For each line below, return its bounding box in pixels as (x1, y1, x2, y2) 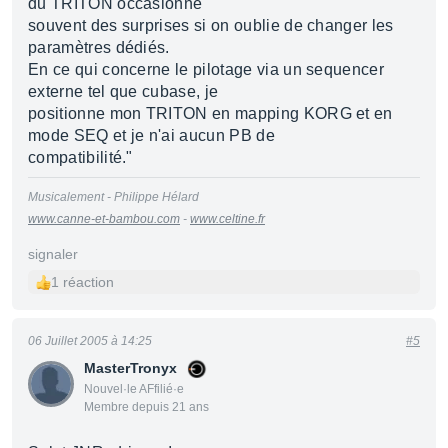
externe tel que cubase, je (28, 83, 219, 100)
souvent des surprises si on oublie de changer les (28, 17, 394, 34)
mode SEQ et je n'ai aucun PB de (28, 127, 275, 144)
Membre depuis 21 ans (84, 400, 209, 414)
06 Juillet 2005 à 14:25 (28, 334, 152, 348)
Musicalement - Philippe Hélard (28, 190, 199, 204)
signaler (28, 246, 78, 262)
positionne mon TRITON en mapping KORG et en (28, 105, 393, 122)
